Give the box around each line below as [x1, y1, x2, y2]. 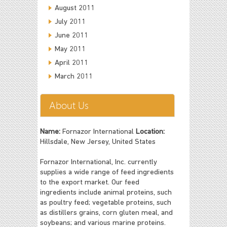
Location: [136, 128, 165, 136]
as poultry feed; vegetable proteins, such [40, 199, 171, 207]
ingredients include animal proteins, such [40, 188, 172, 197]
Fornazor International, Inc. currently [40, 158, 157, 166]
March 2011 [55, 72, 93, 81]
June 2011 [55, 31, 88, 40]
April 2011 [55, 59, 88, 67]
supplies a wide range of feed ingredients [40, 168, 174, 176]
